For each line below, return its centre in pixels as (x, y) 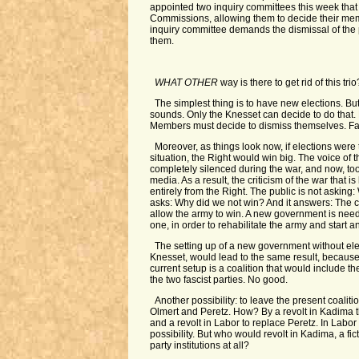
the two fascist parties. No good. (218, 280)
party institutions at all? (199, 345)
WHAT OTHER (187, 83)
